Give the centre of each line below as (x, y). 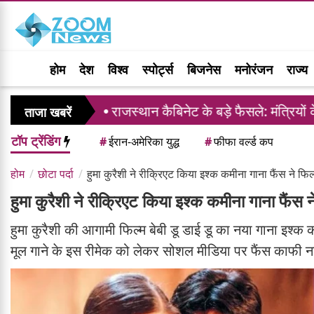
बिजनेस (204, 69)
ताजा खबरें (48, 112)
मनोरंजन (254, 69)
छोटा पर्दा (56, 174)
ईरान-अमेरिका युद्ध (144, 142)
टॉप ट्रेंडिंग (37, 141)
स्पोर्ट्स (158, 69)
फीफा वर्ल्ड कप (244, 142)
